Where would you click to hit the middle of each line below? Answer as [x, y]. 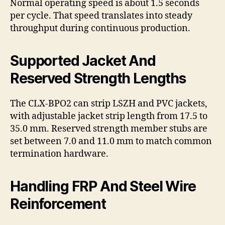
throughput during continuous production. [100, 29]
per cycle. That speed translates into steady [101, 16]
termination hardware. [59, 154]
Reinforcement [58, 204]
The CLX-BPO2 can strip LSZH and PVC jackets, [109, 104]
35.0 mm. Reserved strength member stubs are [109, 129]
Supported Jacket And [83, 61]
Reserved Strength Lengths [98, 79]
